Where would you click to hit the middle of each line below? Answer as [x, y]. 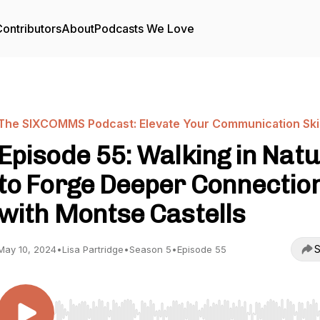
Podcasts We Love [144, 29]
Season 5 [150, 249]
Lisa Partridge [93, 249]
